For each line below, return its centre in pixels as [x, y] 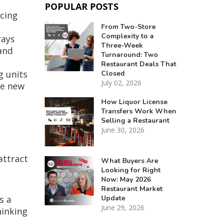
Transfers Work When [138, 111]
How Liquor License [134, 102]
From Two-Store [128, 27]
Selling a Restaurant [135, 120]
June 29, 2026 [123, 207]
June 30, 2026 [123, 130]
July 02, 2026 [121, 82]
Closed [113, 73]
